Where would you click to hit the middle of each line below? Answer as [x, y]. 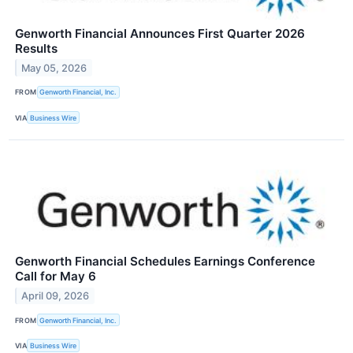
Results [36, 48]
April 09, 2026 [56, 295]
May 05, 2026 [54, 68]
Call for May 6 [56, 277]
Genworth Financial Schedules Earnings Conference [165, 262]
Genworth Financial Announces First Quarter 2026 [160, 33]
